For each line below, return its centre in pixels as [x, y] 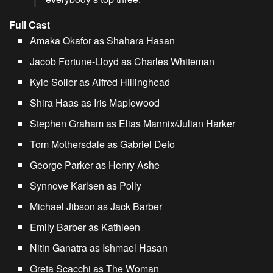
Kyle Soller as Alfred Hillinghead [100, 82]
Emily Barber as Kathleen [85, 227]
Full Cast [30, 25]
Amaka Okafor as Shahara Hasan [103, 41]
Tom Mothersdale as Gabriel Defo [103, 144]
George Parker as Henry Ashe [95, 165]
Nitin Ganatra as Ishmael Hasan [99, 248]
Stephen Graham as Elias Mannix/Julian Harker [133, 124]
